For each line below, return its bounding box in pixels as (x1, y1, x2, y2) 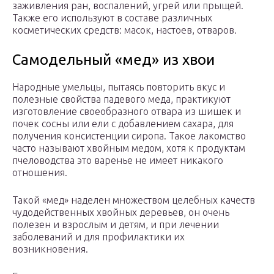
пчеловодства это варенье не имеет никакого (12, 155, 223, 166)
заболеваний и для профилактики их (12, 231, 185, 243)
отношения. (12, 167, 67, 179)
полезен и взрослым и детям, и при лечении (12, 219, 219, 231)
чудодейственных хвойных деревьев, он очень (12, 207, 229, 218)
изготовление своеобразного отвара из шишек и (12, 106, 241, 117)
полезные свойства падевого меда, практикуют (12, 94, 231, 105)
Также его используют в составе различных (12, 12, 212, 24)
